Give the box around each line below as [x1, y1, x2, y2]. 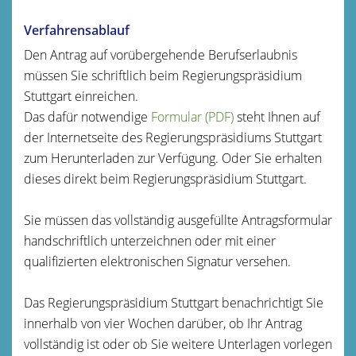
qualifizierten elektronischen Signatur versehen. [24, 252, 291, 270]
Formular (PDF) [151, 107, 234, 126]
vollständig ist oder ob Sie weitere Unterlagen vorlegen [24, 335, 332, 353]
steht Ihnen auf [234, 107, 320, 126]
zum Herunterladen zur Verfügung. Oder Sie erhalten [24, 149, 322, 167]
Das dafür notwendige [24, 107, 151, 126]
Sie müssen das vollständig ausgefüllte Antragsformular [24, 211, 332, 229]
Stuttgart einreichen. [24, 87, 138, 105]
